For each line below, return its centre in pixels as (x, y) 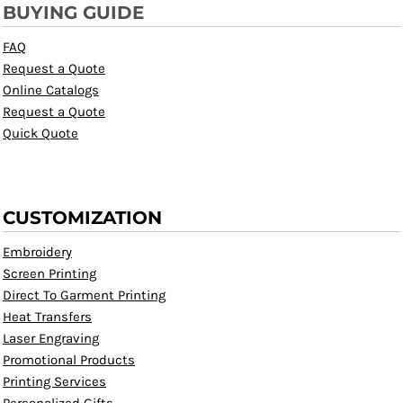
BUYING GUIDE (73, 13)
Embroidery (37, 252)
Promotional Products (69, 360)
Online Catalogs (51, 90)
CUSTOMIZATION (82, 218)
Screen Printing (49, 274)
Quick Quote (40, 134)
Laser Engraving (51, 339)
